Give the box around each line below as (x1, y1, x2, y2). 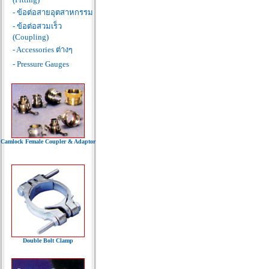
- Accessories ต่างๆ (13, 45, 73, 54)
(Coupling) (13, 32, 49, 41)
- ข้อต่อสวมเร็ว (13, 22, 62, 31)
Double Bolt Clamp (23, 237, 73, 244)
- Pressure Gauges (13, 59, 69, 68)
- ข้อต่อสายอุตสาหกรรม (13, 8, 93, 17)
